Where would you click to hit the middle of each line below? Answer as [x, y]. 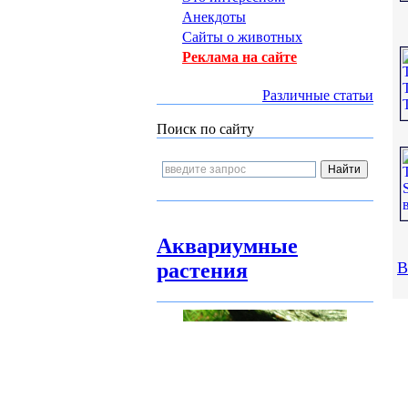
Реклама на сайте [240, 57]
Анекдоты [214, 17]
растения [202, 270]
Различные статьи [318, 95]
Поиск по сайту [205, 129]
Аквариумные [227, 246]
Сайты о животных [242, 37]
